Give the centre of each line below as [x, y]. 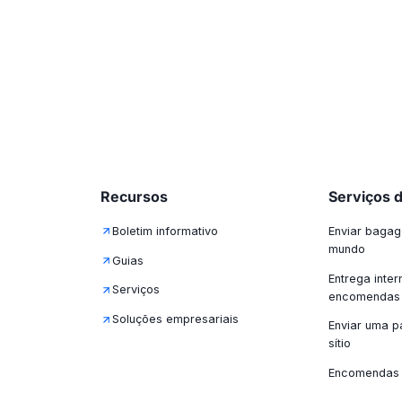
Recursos [134, 196]
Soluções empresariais [175, 319]
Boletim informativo [165, 231]
